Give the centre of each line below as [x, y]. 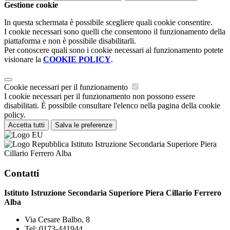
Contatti [22, 173]
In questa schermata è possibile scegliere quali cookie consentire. [108, 22]
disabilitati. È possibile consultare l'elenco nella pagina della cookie [112, 105]
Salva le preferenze [84, 125]
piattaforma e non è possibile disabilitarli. [70, 41]
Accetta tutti [26, 125]
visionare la [24, 59]
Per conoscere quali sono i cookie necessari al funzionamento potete [114, 50]
